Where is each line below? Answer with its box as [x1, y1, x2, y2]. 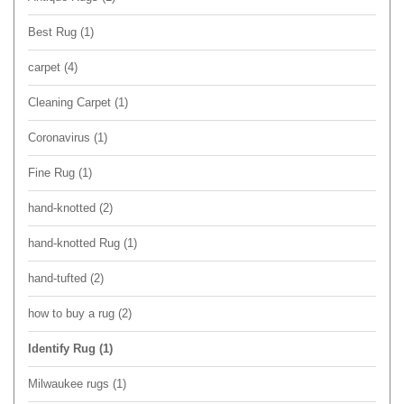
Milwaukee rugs [28, 376, 113, 390]
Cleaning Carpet [28, 95, 115, 109]
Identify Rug [28, 341, 99, 355]
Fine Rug [28, 165, 78, 179]
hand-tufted [28, 271, 90, 285]
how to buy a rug [28, 306, 118, 320]
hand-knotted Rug [28, 235, 124, 250]
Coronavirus [28, 130, 94, 144]
